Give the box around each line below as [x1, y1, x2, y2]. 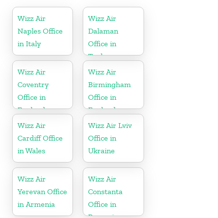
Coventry [18, 79, 49, 89]
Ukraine [88, 145, 115, 155]
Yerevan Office [18, 186, 67, 196]
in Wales [18, 145, 45, 155]
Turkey [88, 51, 113, 61]
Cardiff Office [18, 133, 63, 143]
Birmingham [88, 79, 131, 89]
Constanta [88, 186, 123, 196]
